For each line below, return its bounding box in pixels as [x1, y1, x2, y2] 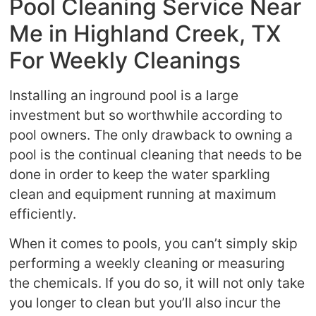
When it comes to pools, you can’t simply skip [9, 235, 298, 253]
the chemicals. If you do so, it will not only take [9, 274, 305, 292]
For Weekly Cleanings [9, 47, 241, 74]
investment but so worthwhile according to [9, 107, 283, 123]
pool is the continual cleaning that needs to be [9, 146, 303, 163]
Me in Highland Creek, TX [9, 20, 281, 47]
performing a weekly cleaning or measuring [9, 255, 286, 272]
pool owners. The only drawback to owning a [9, 126, 293, 143]
